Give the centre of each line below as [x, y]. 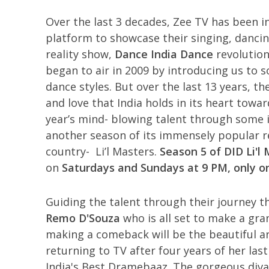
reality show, [80, 54]
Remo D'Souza [83, 218]
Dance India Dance [164, 54]
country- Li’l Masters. [102, 151]
